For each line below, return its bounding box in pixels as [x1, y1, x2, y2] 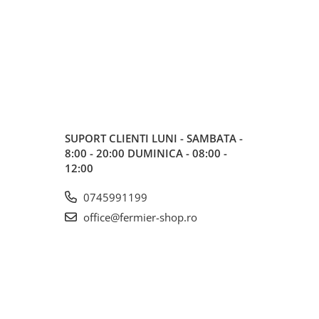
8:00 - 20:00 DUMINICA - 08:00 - [65, 146, 227, 161]
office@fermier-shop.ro [80, 210, 197, 225]
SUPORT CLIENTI [65, 131, 152, 146]
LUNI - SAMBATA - [152, 131, 243, 146]
